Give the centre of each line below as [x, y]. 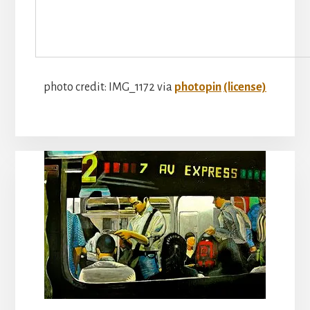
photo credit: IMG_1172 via [109, 88]
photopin [198, 88]
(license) [245, 88]
